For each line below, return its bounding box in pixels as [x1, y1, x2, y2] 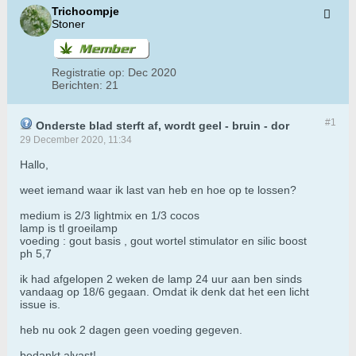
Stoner [52, 17, 85, 31]
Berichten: [52, 79, 103, 92]
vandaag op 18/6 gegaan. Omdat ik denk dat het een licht [20, 285, 309, 299]
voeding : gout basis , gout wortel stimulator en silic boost [20, 234, 307, 248]
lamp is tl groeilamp [20, 222, 118, 235]
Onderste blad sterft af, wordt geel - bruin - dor [33, 119, 289, 133]
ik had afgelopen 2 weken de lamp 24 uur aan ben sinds [20, 273, 302, 286]
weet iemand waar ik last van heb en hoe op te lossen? [20, 184, 296, 197]
